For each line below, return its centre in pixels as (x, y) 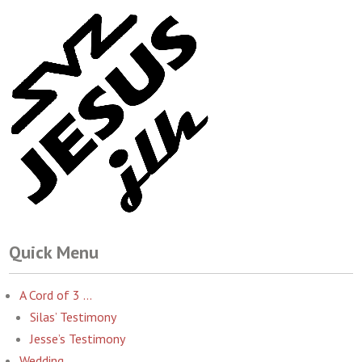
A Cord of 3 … (56, 295)
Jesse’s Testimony (78, 339)
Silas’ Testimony (74, 317)
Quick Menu (54, 252)
